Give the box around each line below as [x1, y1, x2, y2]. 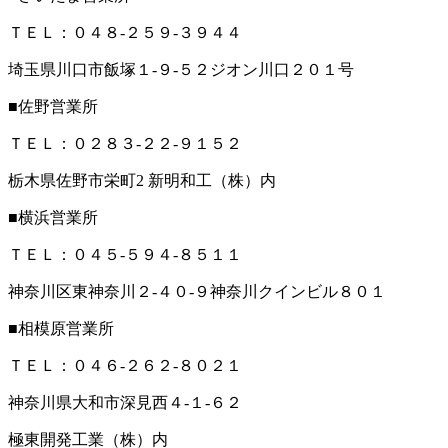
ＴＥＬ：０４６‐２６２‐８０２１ [8, 356, 242, 374]
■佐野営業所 [8, 97, 98, 115]
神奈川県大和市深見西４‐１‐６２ [8, 393, 242, 411]
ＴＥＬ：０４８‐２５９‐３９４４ [8, 23, 242, 41]
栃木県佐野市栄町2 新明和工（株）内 [8, 171, 276, 189]
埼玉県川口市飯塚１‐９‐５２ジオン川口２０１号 [8, 60, 354, 78]
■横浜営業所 [8, 208, 98, 226]
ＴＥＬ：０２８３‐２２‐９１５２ [8, 134, 242, 152]
